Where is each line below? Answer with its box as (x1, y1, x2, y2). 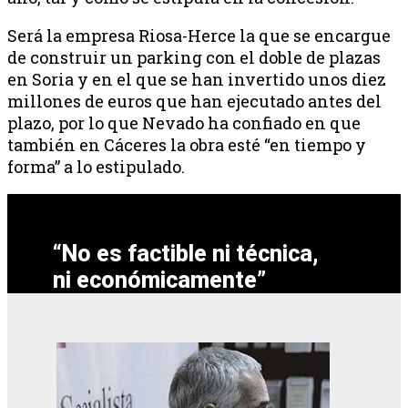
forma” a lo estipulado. (7, 156, 185, 178)
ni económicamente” (53, 266, 267, 293)
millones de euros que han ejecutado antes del (7, 90, 382, 113)
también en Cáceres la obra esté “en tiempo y (7, 134, 366, 157)
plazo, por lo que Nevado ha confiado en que (7, 112, 361, 135)
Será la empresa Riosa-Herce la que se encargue (7, 25, 391, 47)
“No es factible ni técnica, (53, 240, 320, 267)
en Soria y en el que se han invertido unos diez (7, 68, 386, 91)
